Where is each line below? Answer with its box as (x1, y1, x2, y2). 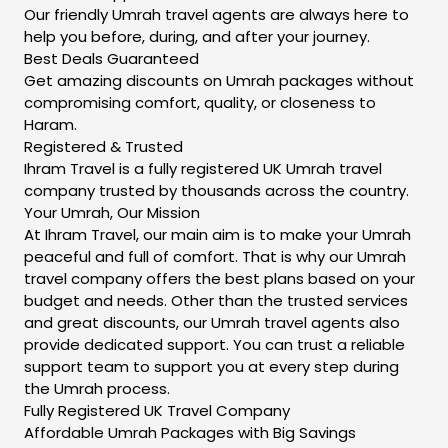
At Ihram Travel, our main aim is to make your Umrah (24, 223, 411, 245)
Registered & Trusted (24, 135, 183, 157)
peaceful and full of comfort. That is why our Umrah (24, 245, 406, 267)
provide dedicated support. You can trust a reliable (24, 333, 405, 355)
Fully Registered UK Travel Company (24, 399, 290, 421)
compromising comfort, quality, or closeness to (24, 91, 376, 113)
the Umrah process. (24, 377, 170, 399)
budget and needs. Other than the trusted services (24, 289, 408, 311)
